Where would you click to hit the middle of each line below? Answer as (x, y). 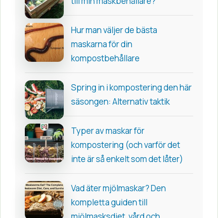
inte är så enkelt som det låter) (127, 159)
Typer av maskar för (108, 131)
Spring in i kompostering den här (131, 88)
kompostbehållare (105, 58)
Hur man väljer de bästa (114, 30)
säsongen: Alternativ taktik (120, 102)
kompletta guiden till (109, 202)
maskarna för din (102, 44)
